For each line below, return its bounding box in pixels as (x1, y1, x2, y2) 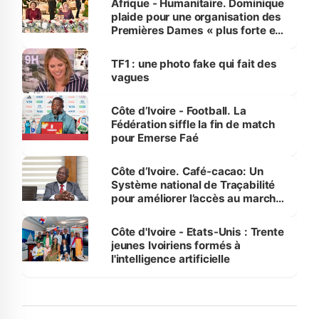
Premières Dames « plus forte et (110, 23, 280, 38)
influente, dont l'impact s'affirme (110, 37, 279, 51)
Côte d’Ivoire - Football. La (110, 104, 246, 118)
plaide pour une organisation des (110, 10, 282, 24)
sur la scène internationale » (110, 51, 258, 65)
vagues (110, 70, 150, 85)
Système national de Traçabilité (110, 178, 276, 192)
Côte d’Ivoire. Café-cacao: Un (110, 164, 263, 179)
